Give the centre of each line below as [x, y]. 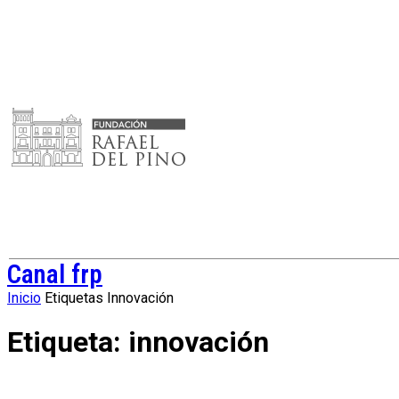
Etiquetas [74, 298]
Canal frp [55, 274]
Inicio [24, 298]
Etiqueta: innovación [138, 342]
